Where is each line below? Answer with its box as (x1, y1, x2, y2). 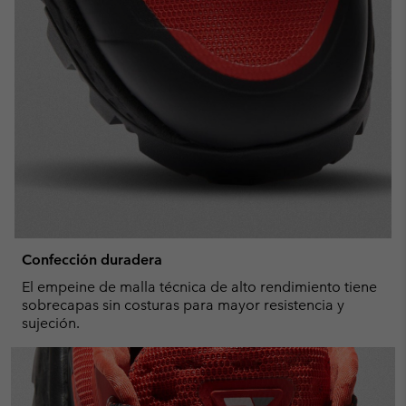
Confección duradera (22, 250, 162, 268)
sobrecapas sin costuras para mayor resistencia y (22, 295, 344, 314)
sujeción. (22, 314, 80, 332)
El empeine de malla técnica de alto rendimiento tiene (22, 277, 377, 295)
